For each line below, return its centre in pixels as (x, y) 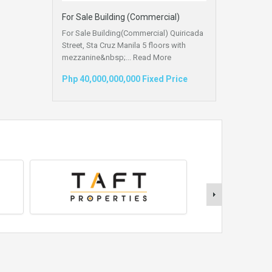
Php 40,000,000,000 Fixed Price (125, 79)
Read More (152, 57)
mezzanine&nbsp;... (97, 57)
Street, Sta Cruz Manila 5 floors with (124, 45)
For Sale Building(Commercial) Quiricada (133, 33)
